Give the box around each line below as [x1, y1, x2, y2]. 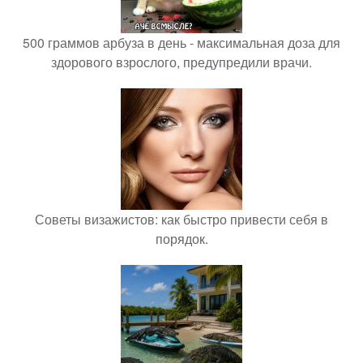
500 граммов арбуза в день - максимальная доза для [23, 33, 340, 52]
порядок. [155, 229, 208, 248]
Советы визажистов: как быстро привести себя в [35, 210, 328, 228]
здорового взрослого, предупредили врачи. [51, 53, 312, 71]
